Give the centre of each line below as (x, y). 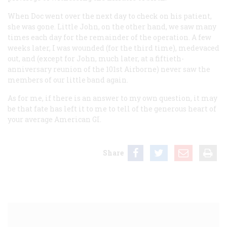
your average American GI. (54, 119)
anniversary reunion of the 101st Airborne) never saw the (109, 69)
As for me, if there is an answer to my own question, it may (112, 98)
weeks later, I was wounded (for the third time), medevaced (113, 48)
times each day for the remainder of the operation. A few (109, 37)
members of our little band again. (68, 80)
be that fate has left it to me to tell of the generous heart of (112, 108)
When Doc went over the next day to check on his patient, (110, 16)
